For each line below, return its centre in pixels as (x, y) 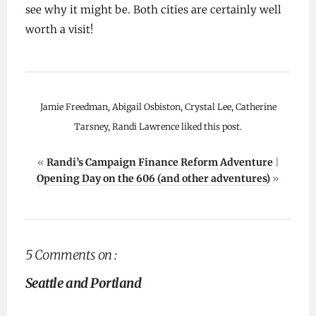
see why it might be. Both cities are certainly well (153, 10)
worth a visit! (59, 30)
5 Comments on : (71, 255)
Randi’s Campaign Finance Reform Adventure (159, 163)
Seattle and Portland (83, 284)
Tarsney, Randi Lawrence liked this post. (158, 127)
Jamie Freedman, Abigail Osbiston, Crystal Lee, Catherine (158, 107)
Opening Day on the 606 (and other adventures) (153, 179)
